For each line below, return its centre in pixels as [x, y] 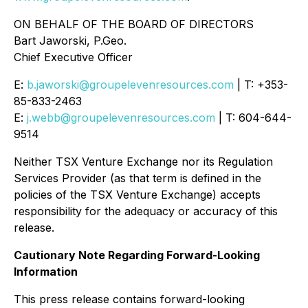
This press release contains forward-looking [129, 299]
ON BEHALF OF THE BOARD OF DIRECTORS [134, 24]
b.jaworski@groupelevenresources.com [130, 84]
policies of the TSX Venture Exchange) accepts [137, 194]
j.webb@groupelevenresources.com [121, 117]
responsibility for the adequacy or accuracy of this [146, 211]
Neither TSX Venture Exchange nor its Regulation [143, 161]
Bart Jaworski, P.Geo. [70, 40]
